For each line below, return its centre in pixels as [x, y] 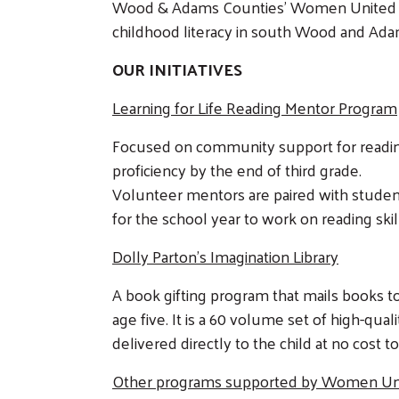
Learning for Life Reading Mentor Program [255, 108]
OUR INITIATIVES [177, 69]
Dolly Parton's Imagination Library [225, 256]
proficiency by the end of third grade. [237, 170]
